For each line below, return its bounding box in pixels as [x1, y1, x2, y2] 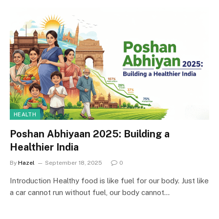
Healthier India [10, 141, 79, 153]
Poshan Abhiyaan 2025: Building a [10, 128, 170, 140]
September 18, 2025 [45, 159, 102, 166]
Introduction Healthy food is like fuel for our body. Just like [10, 176, 209, 185]
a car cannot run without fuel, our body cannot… [10, 188, 170, 197]
